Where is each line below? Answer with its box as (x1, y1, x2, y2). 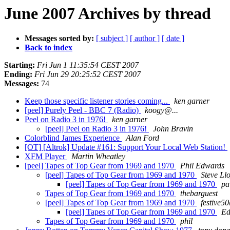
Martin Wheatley (71, 152, 125, 161)
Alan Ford (126, 133, 159, 143)
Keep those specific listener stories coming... (25, 97, 170, 106)
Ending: (4, 70, 32, 79)
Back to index (25, 43, 72, 52)
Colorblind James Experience (25, 133, 122, 143)
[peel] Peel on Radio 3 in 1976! (45, 124, 149, 133)
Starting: (4, 61, 35, 70)
